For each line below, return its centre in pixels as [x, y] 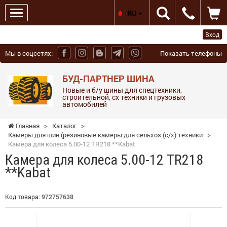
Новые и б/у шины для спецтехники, [122, 90]
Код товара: [23, 196]
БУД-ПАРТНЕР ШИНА [108, 78]
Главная [27, 125]
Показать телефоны [191, 53]
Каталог [64, 125]
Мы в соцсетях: [29, 53]
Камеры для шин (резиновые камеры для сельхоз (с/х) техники [105, 135]
